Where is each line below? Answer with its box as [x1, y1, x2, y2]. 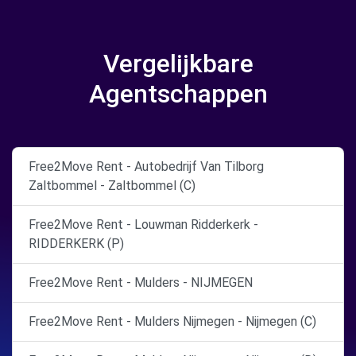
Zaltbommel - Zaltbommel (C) [29, 178, 195, 193]
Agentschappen [88, 79, 268, 109]
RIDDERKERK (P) [29, 236, 124, 251]
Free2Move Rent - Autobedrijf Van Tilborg [29, 159, 264, 174]
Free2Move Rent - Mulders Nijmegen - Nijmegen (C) [29, 314, 316, 329]
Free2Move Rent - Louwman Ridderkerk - [29, 217, 258, 232]
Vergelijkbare [103, 48, 253, 79]
